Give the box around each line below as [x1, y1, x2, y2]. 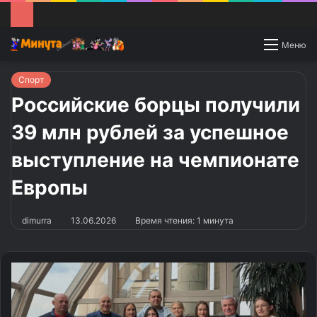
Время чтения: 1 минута [133, 214, 234, 226]
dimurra [22, 214, 52, 226]
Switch [253, 37, 289, 52]
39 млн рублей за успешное [11, 120, 289, 144]
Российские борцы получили [11, 92, 300, 117]
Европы [11, 175, 88, 200]
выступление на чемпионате [11, 147, 299, 172]
